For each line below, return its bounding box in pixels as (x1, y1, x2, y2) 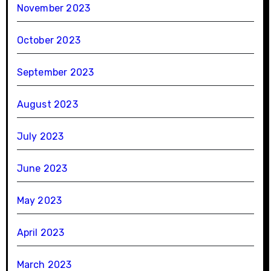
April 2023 (16, 227, 65, 239)
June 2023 (16, 163, 68, 175)
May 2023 (16, 195, 62, 207)
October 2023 (16, 34, 80, 47)
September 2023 (16, 67, 94, 79)
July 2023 (16, 131, 64, 143)
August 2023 (16, 99, 78, 111)
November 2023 (16, 2, 91, 15)
